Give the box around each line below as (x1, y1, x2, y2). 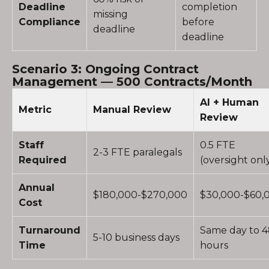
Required (19, 154, 67, 166)
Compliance (19, 16, 80, 28)
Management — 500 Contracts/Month (12, 74, 252, 89)
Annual (19, 182, 55, 193)
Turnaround (19, 225, 80, 236)
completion (182, 1, 237, 13)
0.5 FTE (200, 139, 235, 151)
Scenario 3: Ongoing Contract (12, 62, 199, 76)
